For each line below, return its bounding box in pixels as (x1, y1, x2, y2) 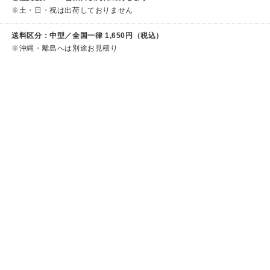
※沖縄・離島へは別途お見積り (11, 44, 118, 53)
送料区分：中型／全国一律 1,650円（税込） (11, 31, 164, 40)
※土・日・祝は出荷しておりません (11, 6, 133, 15)
